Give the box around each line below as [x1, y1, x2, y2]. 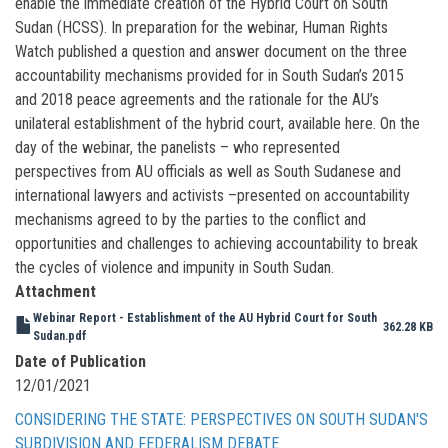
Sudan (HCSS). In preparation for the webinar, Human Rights [15, 17, 388, 37]
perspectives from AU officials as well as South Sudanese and [15, 161, 401, 181]
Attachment [15, 281, 96, 301]
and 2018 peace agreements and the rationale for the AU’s [15, 89, 379, 109]
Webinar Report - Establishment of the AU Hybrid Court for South [33, 310, 377, 325]
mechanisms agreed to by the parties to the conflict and [15, 209, 366, 229]
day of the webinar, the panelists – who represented [15, 137, 340, 157]
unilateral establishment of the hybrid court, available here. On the [15, 113, 420, 133]
